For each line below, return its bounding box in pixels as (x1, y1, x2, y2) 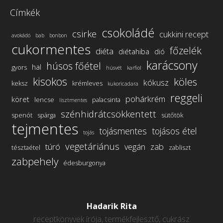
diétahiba (118, 46, 149, 56)
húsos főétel (46, 59, 101, 73)
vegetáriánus (65, 139, 119, 152)
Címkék (10, 6, 40, 18)
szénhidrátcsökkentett (61, 107, 156, 120)
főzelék (170, 43, 202, 57)
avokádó (11, 31, 30, 39)
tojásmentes (99, 124, 147, 137)
